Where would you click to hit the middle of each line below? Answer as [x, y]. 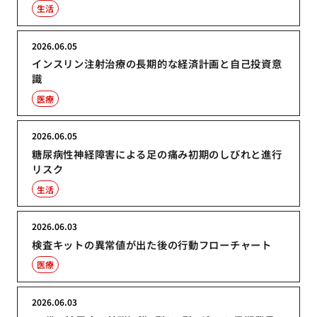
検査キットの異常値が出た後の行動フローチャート [152, 244]
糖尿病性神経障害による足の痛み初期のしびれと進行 [157, 154]
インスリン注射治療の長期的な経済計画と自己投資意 [157, 64]
